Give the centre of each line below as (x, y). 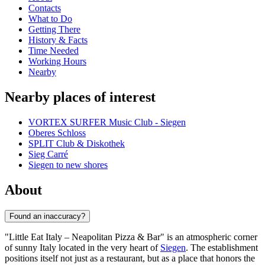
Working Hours (57, 62)
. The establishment (222, 247)
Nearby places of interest (80, 97)
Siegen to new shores (68, 165)
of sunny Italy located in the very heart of (83, 247)
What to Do (50, 19)
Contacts (45, 8)
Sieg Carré (48, 154)
